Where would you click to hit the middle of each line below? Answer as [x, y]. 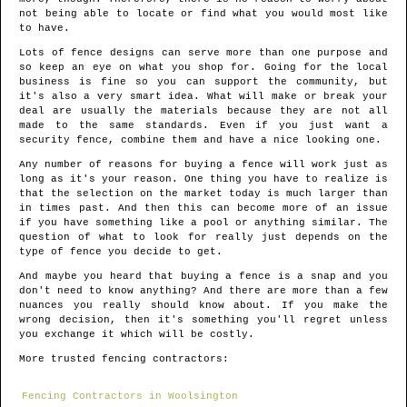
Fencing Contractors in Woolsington [130, 397]
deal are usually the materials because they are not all [203, 111]
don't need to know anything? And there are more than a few [203, 291]
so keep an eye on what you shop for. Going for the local [203, 68]
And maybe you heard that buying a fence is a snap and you [203, 277]
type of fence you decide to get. [121, 252]
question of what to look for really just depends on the [203, 238]
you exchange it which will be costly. [137, 335]
